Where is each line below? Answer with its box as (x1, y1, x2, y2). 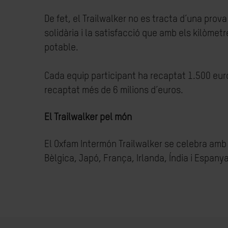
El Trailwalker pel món (44, 112, 132, 122)
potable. (44, 43, 78, 52)
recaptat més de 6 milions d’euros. (44, 85, 183, 95)
